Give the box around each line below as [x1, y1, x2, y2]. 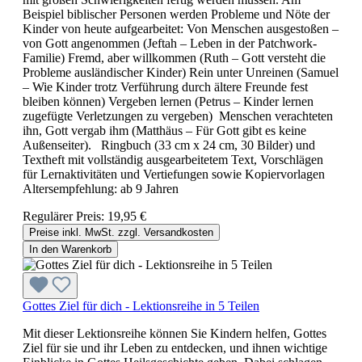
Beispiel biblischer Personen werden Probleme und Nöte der [23, 6, 330, 21]
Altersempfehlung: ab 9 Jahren [23, 181, 179, 196]
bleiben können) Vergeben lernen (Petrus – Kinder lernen [23, 94, 314, 108]
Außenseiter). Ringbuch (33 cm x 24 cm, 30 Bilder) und [23, 137, 315, 152]
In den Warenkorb [29, 242, 112, 255]
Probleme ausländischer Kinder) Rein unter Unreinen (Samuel [23, 65, 339, 79]
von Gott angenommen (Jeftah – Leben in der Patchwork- [23, 36, 317, 50]
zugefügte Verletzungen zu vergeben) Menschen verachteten [23, 108, 333, 123]
